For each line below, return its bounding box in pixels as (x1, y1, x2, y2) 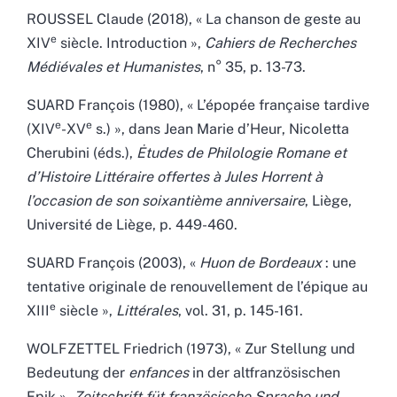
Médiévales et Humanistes (27, 58, 200, 75)
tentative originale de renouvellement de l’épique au (27, 277, 368, 295)
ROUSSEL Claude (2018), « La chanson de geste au (27, 10, 361, 27)
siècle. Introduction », (57, 34, 205, 51)
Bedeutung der (27, 363, 128, 381)
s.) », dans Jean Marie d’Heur (92, 120, 282, 137)
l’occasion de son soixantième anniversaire (27, 191, 305, 209)
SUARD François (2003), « (27, 253, 199, 271)
